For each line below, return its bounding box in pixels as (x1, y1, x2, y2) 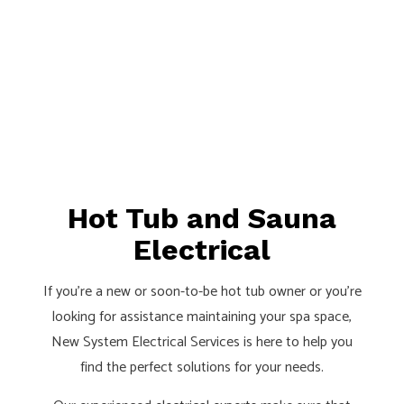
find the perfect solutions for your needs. (80, 355, 324, 381)
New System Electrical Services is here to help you (51, 330, 353, 355)
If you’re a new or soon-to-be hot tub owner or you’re (42, 280, 362, 305)
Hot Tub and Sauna (68, 201, 336, 236)
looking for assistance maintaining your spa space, (52, 305, 352, 330)
